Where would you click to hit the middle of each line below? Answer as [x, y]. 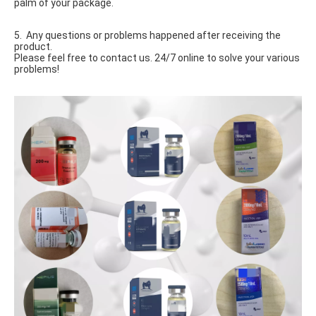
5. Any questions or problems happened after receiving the [147, 35]
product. [33, 47]
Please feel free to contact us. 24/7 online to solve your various [157, 58]
